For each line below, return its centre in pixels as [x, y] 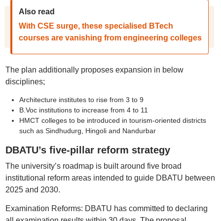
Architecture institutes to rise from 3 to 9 [81, 100]
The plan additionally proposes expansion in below [94, 70]
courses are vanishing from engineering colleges [110, 38]
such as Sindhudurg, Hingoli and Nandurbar [87, 131]
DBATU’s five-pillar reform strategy [88, 150]
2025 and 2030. [33, 190]
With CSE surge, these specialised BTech [96, 26]
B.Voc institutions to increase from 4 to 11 [83, 110]
